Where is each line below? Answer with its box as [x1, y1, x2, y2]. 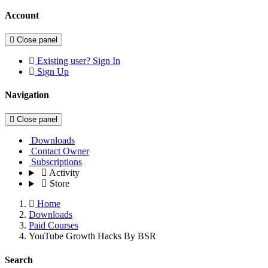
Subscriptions [31, 157, 82, 167]
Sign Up [37, 66, 69, 77]
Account [5, 10, 39, 20]
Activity [48, 167, 80, 178]
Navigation [5, 90, 49, 100]
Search [5, 254, 33, 265]
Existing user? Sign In [37, 55, 120, 66]
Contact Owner [31, 146, 89, 157]
